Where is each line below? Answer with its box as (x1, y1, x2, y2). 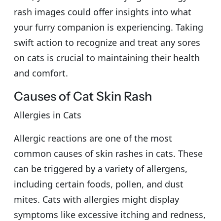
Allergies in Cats (14, 109, 81, 121)
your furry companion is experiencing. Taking (14, 21, 203, 33)
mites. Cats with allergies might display (14, 193, 179, 205)
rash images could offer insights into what (14, 5, 191, 18)
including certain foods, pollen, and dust (14, 178, 184, 190)
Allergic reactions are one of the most (14, 132, 172, 144)
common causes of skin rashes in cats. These (14, 147, 203, 159)
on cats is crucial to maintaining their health (14, 51, 200, 64)
